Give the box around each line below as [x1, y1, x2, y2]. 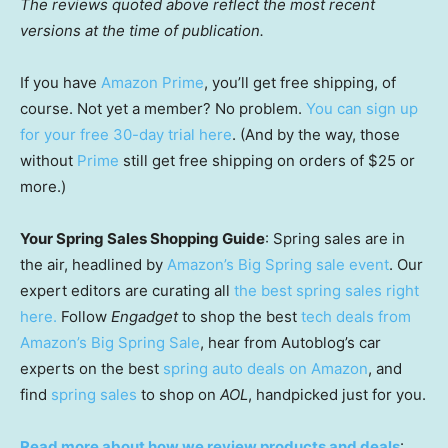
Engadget [111, 307, 178, 327]
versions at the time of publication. [20, 21, 264, 41]
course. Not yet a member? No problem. [20, 99, 306, 119]
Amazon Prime [101, 73, 204, 93]
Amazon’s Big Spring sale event [167, 255, 389, 275]
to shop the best [178, 307, 301, 327]
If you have [20, 73, 101, 93]
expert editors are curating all [20, 281, 234, 301]
